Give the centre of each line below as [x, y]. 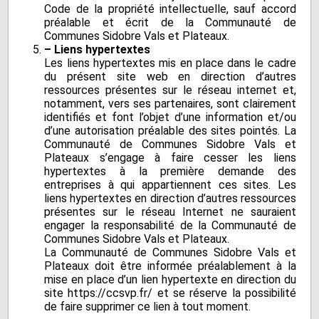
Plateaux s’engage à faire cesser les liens [170, 158]
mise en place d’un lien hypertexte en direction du [170, 280]
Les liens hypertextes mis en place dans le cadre [170, 63]
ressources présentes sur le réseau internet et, [170, 90]
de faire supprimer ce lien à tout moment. [148, 307]
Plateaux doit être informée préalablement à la [170, 266]
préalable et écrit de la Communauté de [170, 23]
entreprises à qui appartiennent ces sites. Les [170, 185]
